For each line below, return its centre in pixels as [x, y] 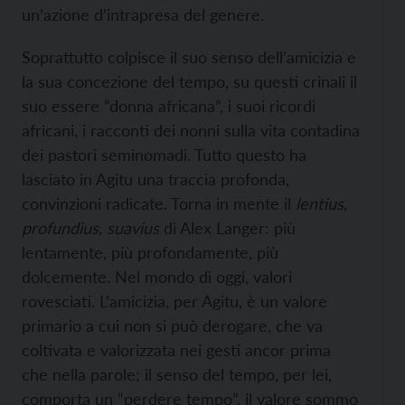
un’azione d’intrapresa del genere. [143, 15]
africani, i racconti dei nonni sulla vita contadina [191, 131]
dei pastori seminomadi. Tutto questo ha [164, 155]
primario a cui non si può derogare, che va [172, 326]
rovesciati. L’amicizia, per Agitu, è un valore [174, 301]
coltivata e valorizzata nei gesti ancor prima [176, 350]
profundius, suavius [93, 228]
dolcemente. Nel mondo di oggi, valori [157, 277]
